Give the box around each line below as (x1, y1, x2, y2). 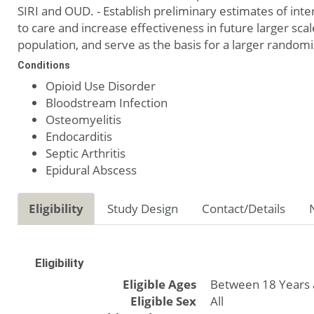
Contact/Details (202, 200, 285, 217)
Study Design (107, 200, 178, 217)
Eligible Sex (130, 293, 196, 309)
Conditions (18, 60, 70, 71)
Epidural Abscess (46, 162, 137, 178)
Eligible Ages (123, 276, 196, 292)
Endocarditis (46, 128, 112, 144)
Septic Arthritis (46, 145, 125, 161)
